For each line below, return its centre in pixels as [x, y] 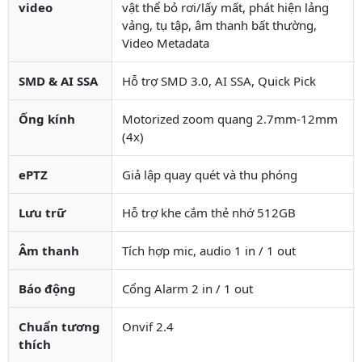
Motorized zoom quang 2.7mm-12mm [230, 118]
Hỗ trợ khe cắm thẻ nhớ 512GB [209, 212]
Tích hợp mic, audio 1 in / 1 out [209, 250]
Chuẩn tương [59, 326]
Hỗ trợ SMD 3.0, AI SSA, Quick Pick [219, 80]
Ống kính [47, 118]
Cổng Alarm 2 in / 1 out [187, 288]
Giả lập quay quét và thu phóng [210, 174]
